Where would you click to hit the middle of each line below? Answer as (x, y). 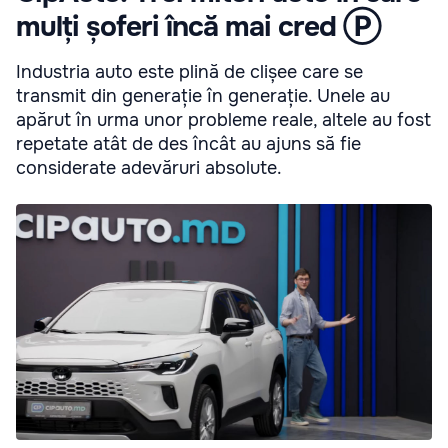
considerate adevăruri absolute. (149, 167)
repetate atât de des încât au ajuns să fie (188, 143)
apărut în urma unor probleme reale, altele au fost (223, 119)
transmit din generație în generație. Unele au (203, 95)
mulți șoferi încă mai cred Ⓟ (198, 26)
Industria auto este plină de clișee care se (189, 71)
